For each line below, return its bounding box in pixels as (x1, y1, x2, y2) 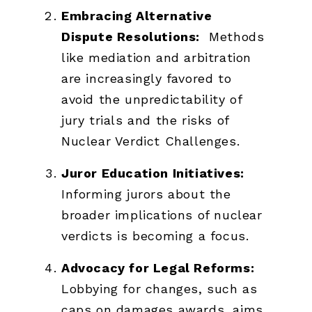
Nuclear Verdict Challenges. (61, 133, 240, 148)
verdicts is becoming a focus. (61, 228, 249, 243)
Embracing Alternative (61, 8, 212, 23)
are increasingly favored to (61, 70, 232, 86)
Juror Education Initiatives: (61, 165, 244, 180)
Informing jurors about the (61, 186, 231, 201)
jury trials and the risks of (61, 112, 229, 127)
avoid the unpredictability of (61, 91, 242, 107)
